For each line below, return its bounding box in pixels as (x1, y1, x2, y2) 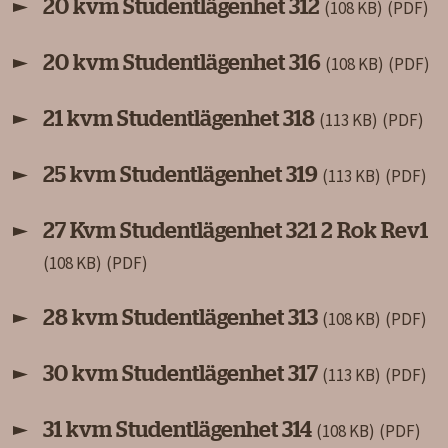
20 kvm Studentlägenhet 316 (43, 51, 325, 74)
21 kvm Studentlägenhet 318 (43, 107, 319, 130)
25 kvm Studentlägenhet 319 (43, 163, 322, 186)
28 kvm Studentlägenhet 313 (43, 306, 322, 329)
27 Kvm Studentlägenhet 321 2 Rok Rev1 (43, 219, 428, 242)
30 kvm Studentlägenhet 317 (43, 362, 322, 385)
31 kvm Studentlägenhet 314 (43, 418, 316, 441)
